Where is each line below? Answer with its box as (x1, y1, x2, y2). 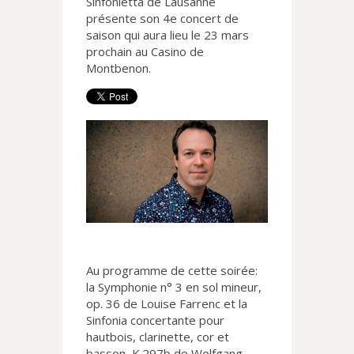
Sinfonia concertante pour (86, 312, 224, 329)
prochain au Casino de (86, 43, 204, 59)
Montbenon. (86, 60, 151, 76)
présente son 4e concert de (86, 10, 239, 26)
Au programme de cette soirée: (86, 262, 258, 279)
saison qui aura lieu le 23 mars (86, 27, 249, 43)
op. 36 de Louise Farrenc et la (86, 296, 247, 312)
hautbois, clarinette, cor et (86, 329, 229, 345)
